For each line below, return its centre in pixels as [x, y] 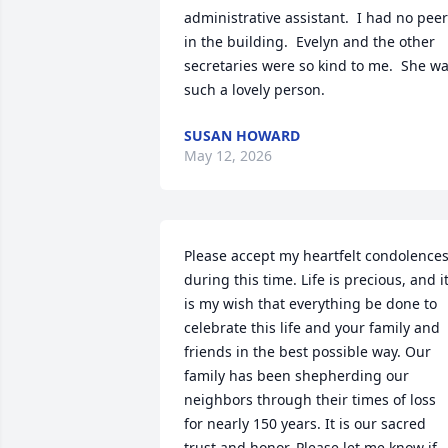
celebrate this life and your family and [312, 327]
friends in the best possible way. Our [307, 351]
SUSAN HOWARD [242, 135]
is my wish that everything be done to [310, 303]
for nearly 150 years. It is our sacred [305, 423]
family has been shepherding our [296, 375]
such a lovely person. [254, 89]
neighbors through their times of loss [310, 399]
